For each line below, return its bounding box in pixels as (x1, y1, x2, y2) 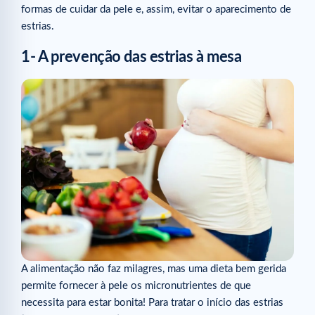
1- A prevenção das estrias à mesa (21, 49, 242, 65)
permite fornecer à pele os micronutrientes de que (21, 280, 251, 291)
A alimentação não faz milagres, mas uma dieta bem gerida (21, 263, 286, 274)
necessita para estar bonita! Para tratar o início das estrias (21, 297, 283, 308)
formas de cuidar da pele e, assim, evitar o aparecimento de (21, 4, 291, 15)
